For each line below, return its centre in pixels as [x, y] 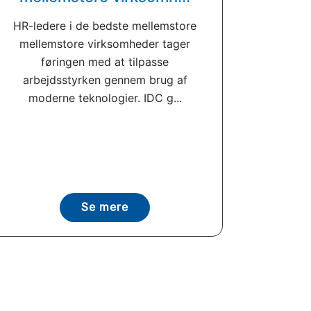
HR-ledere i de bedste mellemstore [105, 26]
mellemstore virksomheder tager [105, 44]
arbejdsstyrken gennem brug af [105, 80]
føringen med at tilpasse [105, 62]
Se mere [105, 207]
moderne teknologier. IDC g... [105, 98]
